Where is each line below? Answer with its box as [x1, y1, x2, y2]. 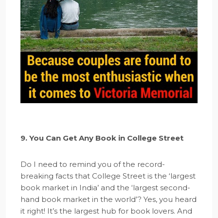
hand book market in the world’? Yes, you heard [20, 194, 197, 204]
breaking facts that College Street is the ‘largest [20, 171, 196, 181]
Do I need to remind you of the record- [20, 159, 165, 169]
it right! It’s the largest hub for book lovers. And [20, 206, 192, 216]
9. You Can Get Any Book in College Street [20, 133, 183, 143]
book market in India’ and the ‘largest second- [20, 182, 190, 192]
